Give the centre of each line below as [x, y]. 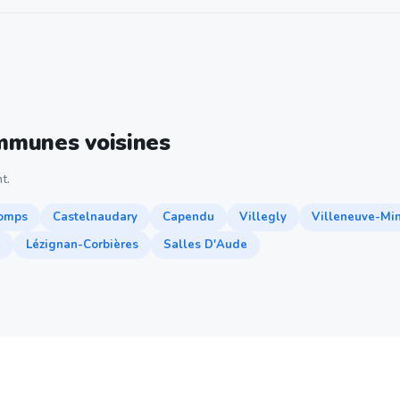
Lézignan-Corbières [82, 245]
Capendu [188, 217]
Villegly [263, 217]
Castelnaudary [95, 217]
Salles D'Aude [205, 245]
